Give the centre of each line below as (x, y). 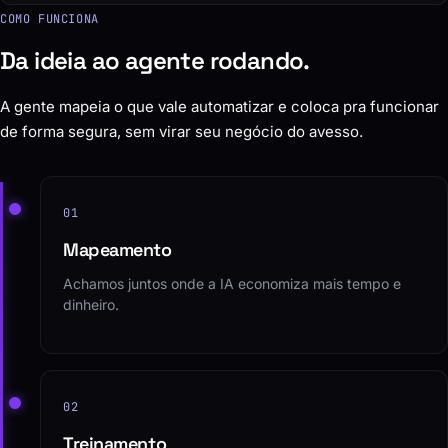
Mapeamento (117, 250)
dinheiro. (91, 305)
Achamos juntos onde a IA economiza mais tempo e (232, 284)
